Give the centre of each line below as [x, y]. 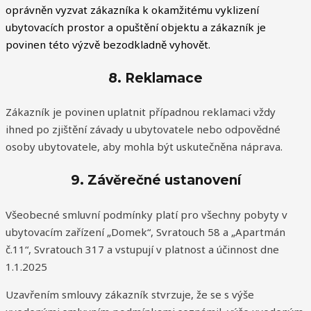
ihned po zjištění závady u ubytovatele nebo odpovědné [143, 129]
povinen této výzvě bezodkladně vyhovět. [108, 44]
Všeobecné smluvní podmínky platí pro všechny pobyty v [146, 214]
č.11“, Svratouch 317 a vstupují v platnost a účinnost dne [142, 249]
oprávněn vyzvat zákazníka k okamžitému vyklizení [132, 9]
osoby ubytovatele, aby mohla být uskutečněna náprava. [144, 147]
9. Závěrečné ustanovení [155, 180]
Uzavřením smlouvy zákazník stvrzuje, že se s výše [130, 294]
